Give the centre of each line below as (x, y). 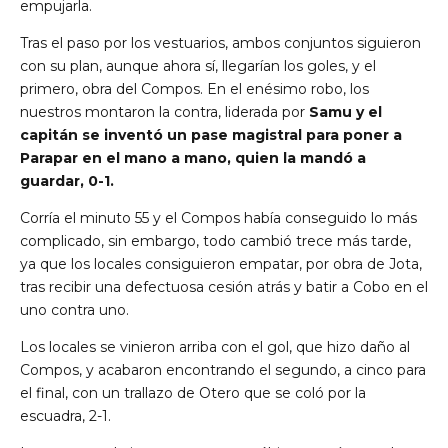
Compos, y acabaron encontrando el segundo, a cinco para (223, 370)
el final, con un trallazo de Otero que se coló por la (193, 393)
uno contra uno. (74, 310)
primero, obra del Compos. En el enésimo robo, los (194, 89)
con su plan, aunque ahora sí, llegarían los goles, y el (198, 66)
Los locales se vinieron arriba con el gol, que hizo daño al (215, 347)
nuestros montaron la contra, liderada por (164, 112)
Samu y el (345, 112)
